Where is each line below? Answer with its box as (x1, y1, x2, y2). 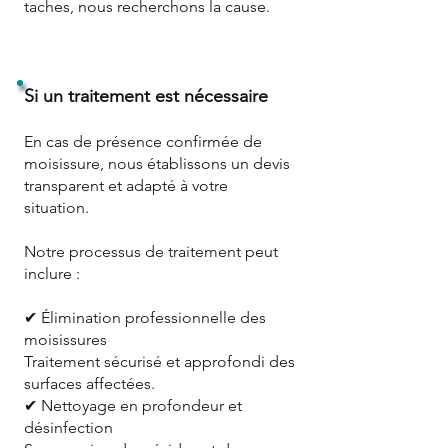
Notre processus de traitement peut (24, 241, 278, 261)
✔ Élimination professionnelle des (24, 307, 266, 327)
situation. (24, 197, 89, 217)
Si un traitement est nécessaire (24, 84, 268, 107)
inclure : (24, 263, 80, 283)
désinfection (24, 417, 113, 437)
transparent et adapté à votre (24, 175, 228, 195)
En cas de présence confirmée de (24, 131, 262, 151)
